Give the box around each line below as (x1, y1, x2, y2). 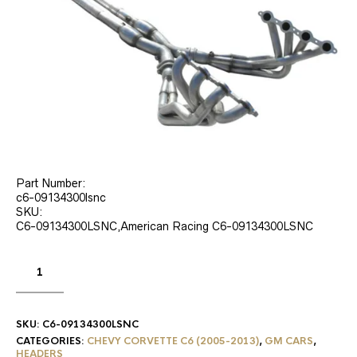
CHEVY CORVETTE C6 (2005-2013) (87, 334, 259, 347)
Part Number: (16, 176, 86, 190)
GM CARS (265, 334, 313, 347)
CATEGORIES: (16, 334, 87, 347)
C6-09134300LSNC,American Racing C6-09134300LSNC (16, 219, 313, 233)
